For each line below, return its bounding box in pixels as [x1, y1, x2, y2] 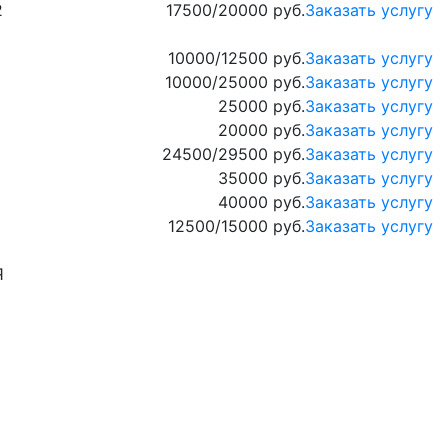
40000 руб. [217, 192, 305, 213]
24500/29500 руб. [161, 144, 305, 165]
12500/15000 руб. [167, 216, 305, 237]
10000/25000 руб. [164, 72, 305, 93]
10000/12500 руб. [167, 48, 305, 69]
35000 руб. [217, 168, 305, 189]
